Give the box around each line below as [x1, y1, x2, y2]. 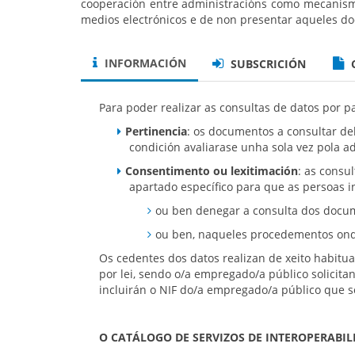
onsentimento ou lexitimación [132, 163, 299, 179]
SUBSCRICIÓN [227, 56, 306, 71]
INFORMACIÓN [101, 55, 186, 71]
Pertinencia [125, 124, 188, 139]
